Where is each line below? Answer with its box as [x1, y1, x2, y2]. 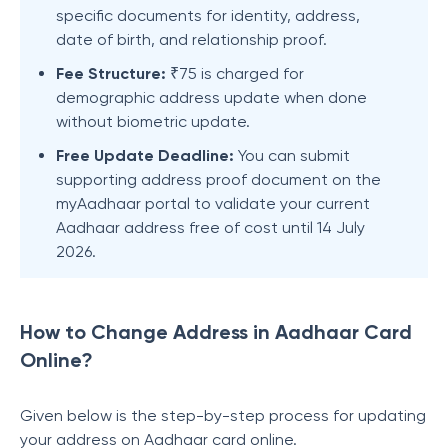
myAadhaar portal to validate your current [56, 194, 370, 213]
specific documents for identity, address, [56, 6, 360, 25]
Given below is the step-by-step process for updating [20, 406, 426, 425]
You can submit [234, 146, 350, 165]
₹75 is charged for [166, 64, 304, 83]
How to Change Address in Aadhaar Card [20, 320, 412, 344]
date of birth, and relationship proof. [56, 30, 327, 49]
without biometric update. [56, 112, 250, 131]
